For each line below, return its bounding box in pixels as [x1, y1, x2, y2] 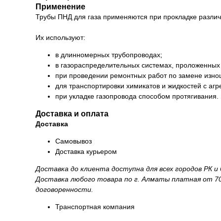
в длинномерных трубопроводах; [55, 51, 162, 59]
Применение [36, 2, 85, 11]
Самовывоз [55, 137, 92, 146]
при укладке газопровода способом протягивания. [55, 92, 219, 101]
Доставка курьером [55, 147, 117, 156]
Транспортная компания [55, 203, 135, 211]
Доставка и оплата [36, 110, 109, 118]
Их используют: [36, 34, 85, 42]
